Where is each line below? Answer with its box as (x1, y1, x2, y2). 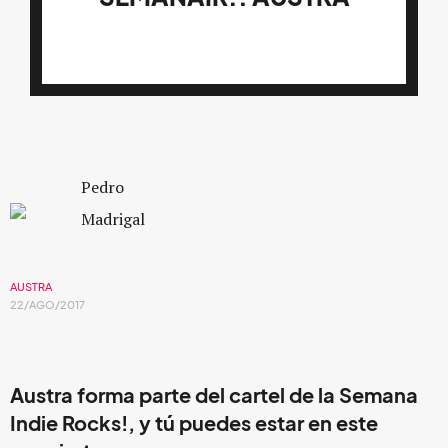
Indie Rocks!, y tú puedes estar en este (10, 412, 378, 436)
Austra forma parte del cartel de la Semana (10, 384, 418, 408)
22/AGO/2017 (10, 298, 85, 312)
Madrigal (81, 208, 145, 230)
